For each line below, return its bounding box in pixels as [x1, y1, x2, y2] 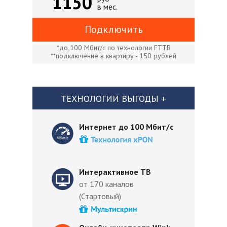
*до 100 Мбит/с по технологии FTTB [56, 43, 171, 52]
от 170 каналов [79, 179, 134, 189]
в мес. [97, 2, 118, 12]
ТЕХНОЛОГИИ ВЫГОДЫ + [61, 93, 166, 104]
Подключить [84, 23, 143, 36]
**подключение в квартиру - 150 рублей [51, 51, 176, 60]
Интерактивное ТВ [79, 167, 151, 177]
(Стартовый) [79, 191, 121, 201]
